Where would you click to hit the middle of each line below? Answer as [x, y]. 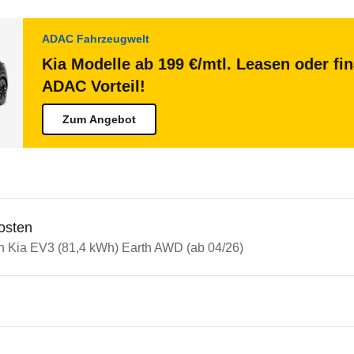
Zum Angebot [99, 119]
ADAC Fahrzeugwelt [96, 39]
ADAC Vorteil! [94, 86]
